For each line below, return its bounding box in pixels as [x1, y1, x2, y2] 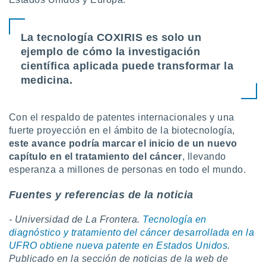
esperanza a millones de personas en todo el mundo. [9, 164, 246, 175]
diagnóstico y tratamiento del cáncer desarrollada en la [9, 227, 255, 237]
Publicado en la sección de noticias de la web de [9, 254, 229, 264]
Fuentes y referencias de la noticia [9, 189, 194, 201]
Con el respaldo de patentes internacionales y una [9, 112, 235, 122]
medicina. [21, 74, 73, 86]
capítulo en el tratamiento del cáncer [9, 151, 182, 161]
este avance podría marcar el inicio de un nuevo [9, 138, 237, 148]
